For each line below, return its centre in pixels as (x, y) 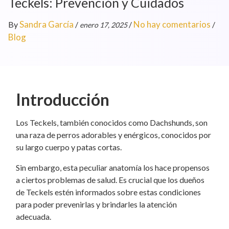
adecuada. (33, 216)
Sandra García (47, 24)
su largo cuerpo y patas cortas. (69, 147)
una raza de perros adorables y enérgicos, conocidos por (113, 135)
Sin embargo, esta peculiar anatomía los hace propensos (113, 167)
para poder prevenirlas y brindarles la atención (96, 204)
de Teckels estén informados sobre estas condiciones (108, 192)
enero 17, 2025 (104, 25)
